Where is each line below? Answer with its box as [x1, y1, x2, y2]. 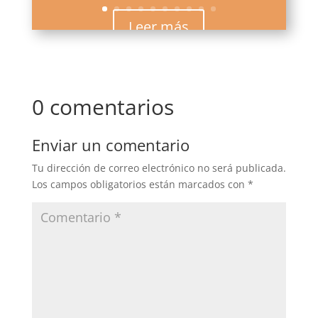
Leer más [128, 16, 190, 36]
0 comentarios [31, 92, 174, 122]
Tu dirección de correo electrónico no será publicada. [31, 161, 286, 175]
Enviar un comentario [31, 134, 190, 156]
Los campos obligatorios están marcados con [31, 177, 248, 192]
